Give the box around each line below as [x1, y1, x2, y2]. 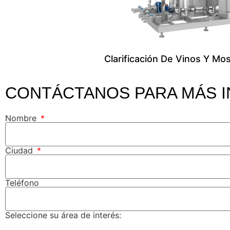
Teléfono [5, 178, 39, 188]
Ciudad [5, 145, 35, 156]
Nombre [5, 113, 39, 124]
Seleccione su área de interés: [5, 210, 121, 221]
